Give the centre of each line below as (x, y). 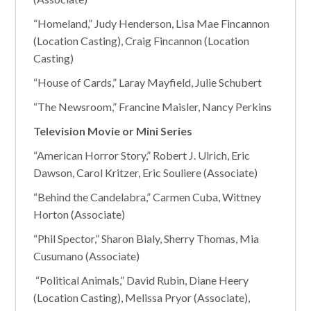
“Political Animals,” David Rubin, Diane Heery (141, 280)
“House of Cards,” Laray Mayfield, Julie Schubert (148, 82)
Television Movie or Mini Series (113, 131)
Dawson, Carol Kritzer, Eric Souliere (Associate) (146, 173)
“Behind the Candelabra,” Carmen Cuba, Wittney (148, 197)
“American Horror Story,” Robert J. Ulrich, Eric (142, 155)
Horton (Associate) (79, 214)
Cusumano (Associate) (87, 256)
